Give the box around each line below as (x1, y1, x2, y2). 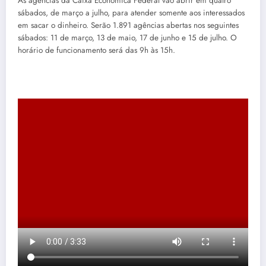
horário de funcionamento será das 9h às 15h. (18, 44, 175, 56)
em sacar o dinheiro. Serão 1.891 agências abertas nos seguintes (18, 19, 239, 31)
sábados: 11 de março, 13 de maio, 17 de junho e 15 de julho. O (18, 31, 237, 43)
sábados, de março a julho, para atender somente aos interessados (18, 7, 245, 18)
